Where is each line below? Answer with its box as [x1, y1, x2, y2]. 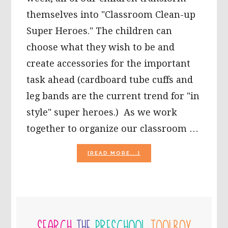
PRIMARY [16, 196, 86, 214]
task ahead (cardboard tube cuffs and [26, 74, 193, 85]
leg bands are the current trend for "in [26, 90, 200, 101]
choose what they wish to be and [26, 41, 175, 52]
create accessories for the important [26, 58, 191, 69]
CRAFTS [140, 204, 167, 210]
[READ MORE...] [88, 150, 140, 156]
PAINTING [140, 177, 174, 183]
